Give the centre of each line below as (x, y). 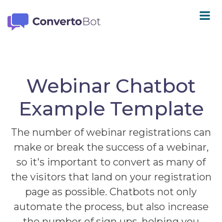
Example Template (111, 109)
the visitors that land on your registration (111, 177)
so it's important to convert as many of (111, 162)
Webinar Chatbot (111, 86)
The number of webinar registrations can (111, 132)
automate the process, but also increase (111, 207)
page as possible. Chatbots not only (111, 192)
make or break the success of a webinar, (111, 147)
